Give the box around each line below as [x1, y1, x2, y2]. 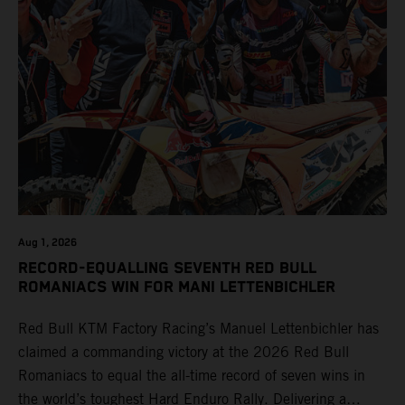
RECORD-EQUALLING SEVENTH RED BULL [18, 259, 316, 278]
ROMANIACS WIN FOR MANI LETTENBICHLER [18, 278, 335, 297]
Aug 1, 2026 [18, 235, 77, 250]
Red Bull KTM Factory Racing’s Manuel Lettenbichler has [18, 320, 379, 338]
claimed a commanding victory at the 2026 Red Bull [18, 344, 349, 362]
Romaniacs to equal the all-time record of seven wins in [18, 367, 365, 385]
